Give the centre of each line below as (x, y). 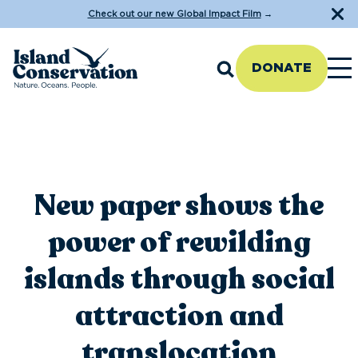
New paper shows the (179, 206)
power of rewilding (179, 243)
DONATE (282, 68)
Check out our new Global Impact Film (174, 14)
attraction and (179, 316)
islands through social (179, 279)
